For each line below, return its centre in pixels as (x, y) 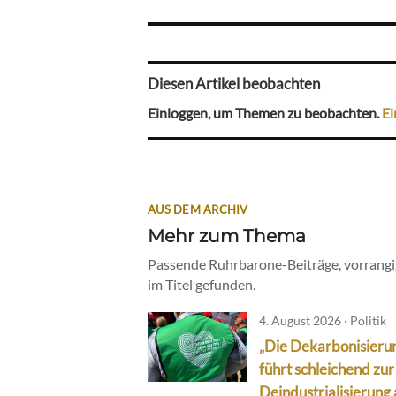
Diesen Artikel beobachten (234, 84)
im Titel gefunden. (202, 284)
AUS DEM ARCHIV (198, 209)
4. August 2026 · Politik (323, 320)
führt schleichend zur (327, 369)
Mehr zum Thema (227, 235)
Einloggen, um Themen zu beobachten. (265, 112)
